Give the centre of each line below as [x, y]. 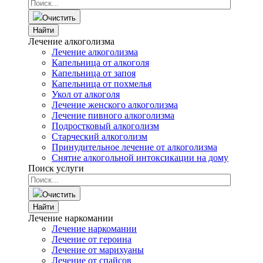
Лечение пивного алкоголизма [113, 115]
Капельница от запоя [94, 73]
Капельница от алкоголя [100, 63]
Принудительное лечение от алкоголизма [134, 147]
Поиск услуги [56, 168]
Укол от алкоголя [86, 94]
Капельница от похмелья [102, 84]
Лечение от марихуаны [98, 250]
